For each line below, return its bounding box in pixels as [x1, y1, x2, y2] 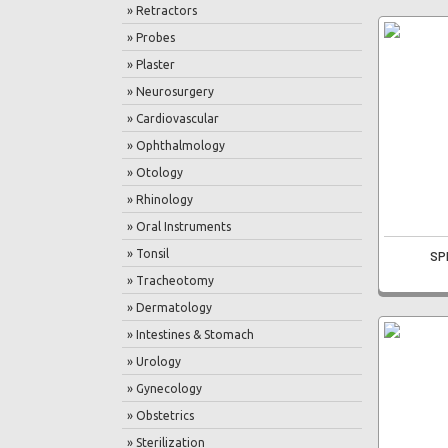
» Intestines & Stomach [127, 328, 254, 341]
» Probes [127, 31, 175, 44]
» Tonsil [127, 247, 169, 260]
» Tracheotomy [127, 274, 214, 287]
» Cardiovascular [127, 112, 219, 125]
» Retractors [127, 4, 197, 17]
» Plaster [127, 58, 175, 71]
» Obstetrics [127, 409, 194, 422]
